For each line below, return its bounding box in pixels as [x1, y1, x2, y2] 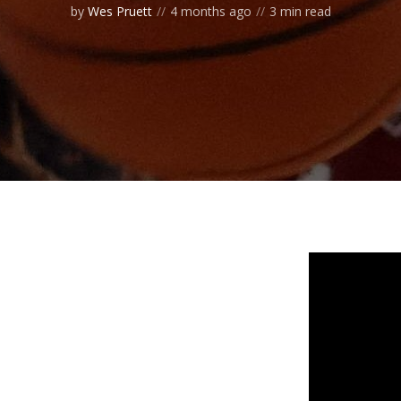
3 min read [269, 2, 331, 20]
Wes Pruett [87, 2, 152, 20]
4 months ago [169, 2, 252, 20]
